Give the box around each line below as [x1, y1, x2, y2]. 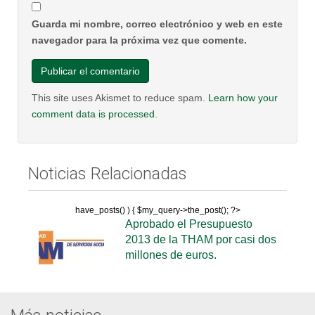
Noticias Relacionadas [28, 164, 187, 184]
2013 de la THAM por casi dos [124, 233, 276, 245]
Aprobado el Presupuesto [124, 218, 252, 230]
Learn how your [208, 92, 278, 103]
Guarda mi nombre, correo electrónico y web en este [32, 18, 283, 30]
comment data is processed [32, 108, 155, 120]
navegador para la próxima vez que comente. [32, 34, 247, 46]
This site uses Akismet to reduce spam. [32, 92, 208, 103]
